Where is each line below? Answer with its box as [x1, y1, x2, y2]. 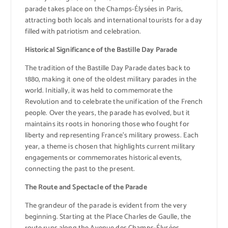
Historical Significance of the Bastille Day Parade [24, 44, 178, 56]
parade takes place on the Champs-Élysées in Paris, [24, 3, 183, 15]
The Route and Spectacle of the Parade [24, 182, 147, 194]
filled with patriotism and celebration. [24, 25, 141, 38]
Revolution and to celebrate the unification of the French [24, 96, 203, 108]
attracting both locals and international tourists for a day [24, 14, 202, 26]
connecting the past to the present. [24, 163, 135, 176]
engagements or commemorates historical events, [24, 152, 182, 164]
